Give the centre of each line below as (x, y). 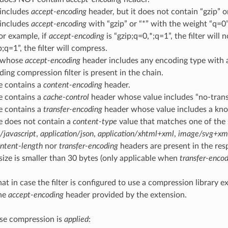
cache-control (66, 97)
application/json (67, 134)
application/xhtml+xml (136, 134)
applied (76, 219)
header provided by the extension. (125, 195)
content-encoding (73, 85)
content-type (95, 121)
